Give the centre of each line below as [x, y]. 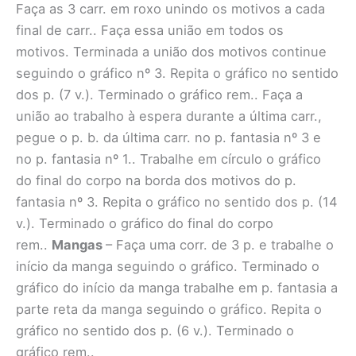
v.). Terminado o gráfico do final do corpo [145, 223]
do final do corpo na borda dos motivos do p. [156, 180]
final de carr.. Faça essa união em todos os [150, 30]
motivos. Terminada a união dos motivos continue [171, 51]
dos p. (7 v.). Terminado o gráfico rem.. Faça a [159, 94]
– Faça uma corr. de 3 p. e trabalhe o [220, 244]
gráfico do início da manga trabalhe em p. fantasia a [177, 287]
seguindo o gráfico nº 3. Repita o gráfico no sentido [177, 73]
